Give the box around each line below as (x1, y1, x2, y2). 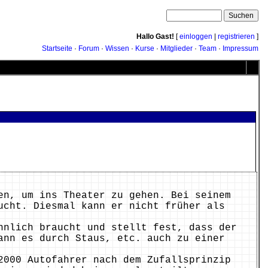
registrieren (218, 32, 255, 41)
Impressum (223, 44, 258, 53)
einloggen (179, 32, 212, 41)
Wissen (105, 44, 129, 53)
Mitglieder (160, 44, 193, 53)
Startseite (42, 44, 72, 53)
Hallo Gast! (136, 32, 174, 41)
